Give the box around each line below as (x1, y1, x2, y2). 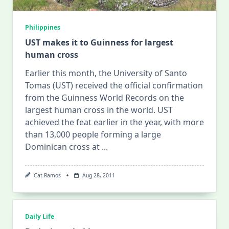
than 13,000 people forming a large (25, 129, 161, 140)
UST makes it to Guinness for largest (25, 37, 173, 48)
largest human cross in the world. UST (25, 104, 173, 116)
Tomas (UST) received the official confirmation (25, 80, 203, 91)
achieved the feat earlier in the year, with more (25, 117, 204, 128)
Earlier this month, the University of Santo (25, 67, 187, 79)
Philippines (25, 23, 60, 32)
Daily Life (25, 212, 54, 221)
